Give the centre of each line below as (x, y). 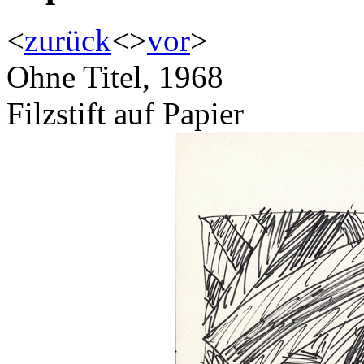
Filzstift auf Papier (125, 114)
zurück (68, 41)
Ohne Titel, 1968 (115, 77)
